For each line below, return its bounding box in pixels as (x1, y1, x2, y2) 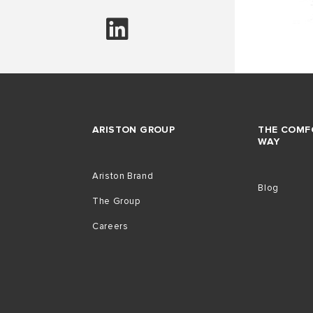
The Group (92, 196, 140, 207)
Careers (92, 221, 129, 232)
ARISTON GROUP (92, 124, 175, 136)
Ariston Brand (92, 170, 154, 182)
